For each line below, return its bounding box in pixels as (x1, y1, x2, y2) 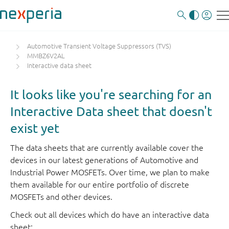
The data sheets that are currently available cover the (10, 143, 203, 152)
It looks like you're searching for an (10, 87, 212, 102)
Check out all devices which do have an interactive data (10, 210, 209, 219)
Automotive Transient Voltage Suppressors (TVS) (27, 42, 171, 50)
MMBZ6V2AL (27, 52, 65, 60)
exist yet (10, 121, 59, 135)
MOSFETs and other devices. (10, 192, 112, 201)
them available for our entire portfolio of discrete (10, 180, 189, 189)
